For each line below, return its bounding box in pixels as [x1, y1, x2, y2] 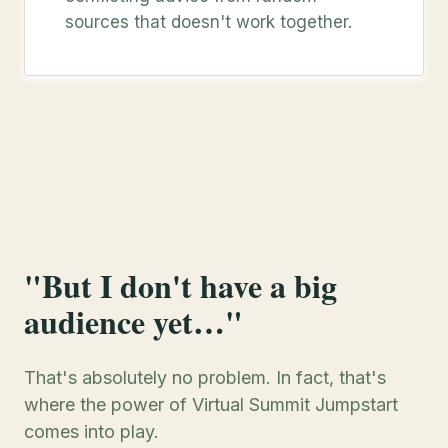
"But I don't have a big [24, 262, 337, 309]
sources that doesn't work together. [65, 12, 352, 32]
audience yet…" [24, 298, 243, 345]
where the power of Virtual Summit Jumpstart [24, 394, 398, 415]
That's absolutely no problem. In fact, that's [24, 367, 386, 388]
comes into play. [24, 421, 159, 442]
